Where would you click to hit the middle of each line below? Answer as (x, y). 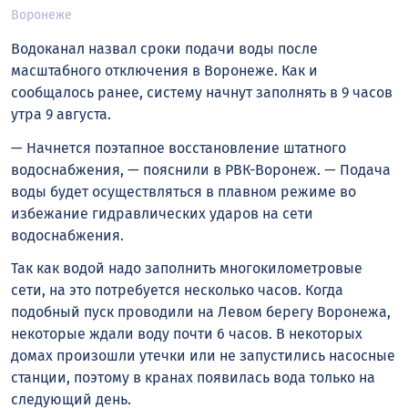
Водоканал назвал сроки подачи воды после (164, 48)
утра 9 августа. (61, 114)
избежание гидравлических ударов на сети (162, 213)
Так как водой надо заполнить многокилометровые (187, 269)
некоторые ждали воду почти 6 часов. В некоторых (187, 334)
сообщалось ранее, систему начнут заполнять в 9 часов (202, 92)
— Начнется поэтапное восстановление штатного (178, 148)
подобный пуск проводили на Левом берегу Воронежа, (201, 312)
